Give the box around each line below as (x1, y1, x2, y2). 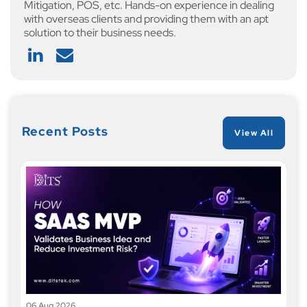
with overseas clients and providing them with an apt (24, 12, 269, 26)
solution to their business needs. (24, 25, 176, 40)
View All (234, 127, 273, 138)
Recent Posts (22, 123, 108, 139)
